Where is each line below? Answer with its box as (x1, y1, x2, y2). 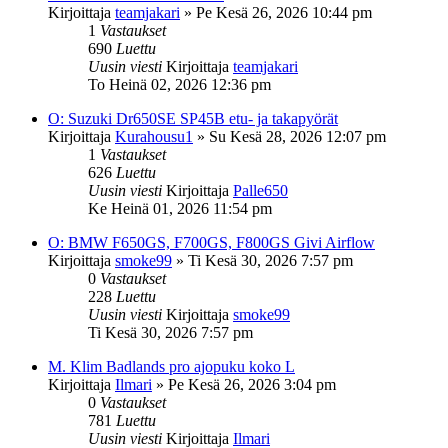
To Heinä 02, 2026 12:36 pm (88, 75, 271, 93)
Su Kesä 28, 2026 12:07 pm (209, 127, 386, 145)
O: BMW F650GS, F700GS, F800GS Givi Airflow (48, 233, 375, 251)
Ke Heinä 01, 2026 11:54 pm (88, 199, 272, 217)
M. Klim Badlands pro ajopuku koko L (48, 357, 295, 375)
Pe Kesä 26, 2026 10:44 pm (196, 3, 372, 21)
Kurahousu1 (115, 127, 193, 145)
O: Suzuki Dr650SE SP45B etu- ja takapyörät (48, 109, 338, 127)
